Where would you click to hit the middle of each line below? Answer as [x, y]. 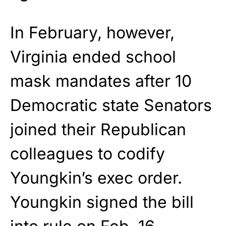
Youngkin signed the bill [102, 202]
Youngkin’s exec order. [96, 178]
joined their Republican [98, 129]
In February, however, [92, 32]
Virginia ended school [93, 56]
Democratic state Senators [111, 105]
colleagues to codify [88, 153]
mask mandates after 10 [101, 81]
